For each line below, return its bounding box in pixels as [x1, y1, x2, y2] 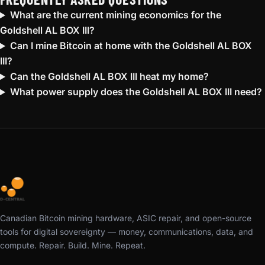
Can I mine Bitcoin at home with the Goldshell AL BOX [9, 40, 252, 52]
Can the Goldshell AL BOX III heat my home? [9, 70, 209, 83]
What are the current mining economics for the [9, 9, 221, 21]
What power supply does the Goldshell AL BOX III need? [9, 86, 262, 98]
